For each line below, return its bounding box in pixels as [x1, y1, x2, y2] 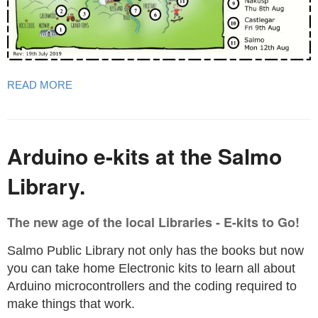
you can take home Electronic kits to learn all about [7, 261, 295, 275]
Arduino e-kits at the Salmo [7, 140, 282, 171]
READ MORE [7, 78, 72, 91]
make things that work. [7, 296, 135, 311]
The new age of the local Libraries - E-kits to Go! [7, 212, 300, 231]
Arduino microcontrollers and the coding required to [7, 278, 297, 293]
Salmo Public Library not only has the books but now [7, 243, 304, 258]
